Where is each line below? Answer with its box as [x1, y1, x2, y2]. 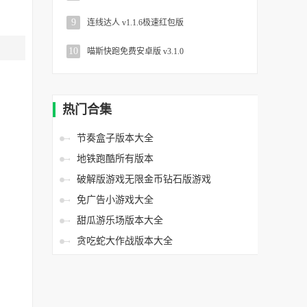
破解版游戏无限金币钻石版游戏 [77, 174, 211, 184]
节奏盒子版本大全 [77, 133, 153, 143]
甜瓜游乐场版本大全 [77, 215, 163, 225]
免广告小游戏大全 [77, 195, 153, 205]
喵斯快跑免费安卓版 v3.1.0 [87, 47, 184, 56]
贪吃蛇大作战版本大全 [77, 236, 173, 246]
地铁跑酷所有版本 [77, 153, 153, 164]
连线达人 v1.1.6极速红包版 [87, 18, 184, 27]
